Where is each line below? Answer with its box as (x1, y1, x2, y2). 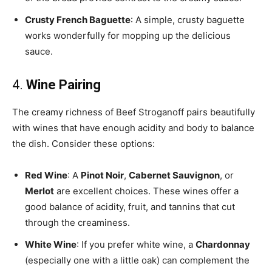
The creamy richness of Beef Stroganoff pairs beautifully (12, 106, 255, 118)
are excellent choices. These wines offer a (54, 185, 239, 197)
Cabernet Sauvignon (129, 169, 220, 182)
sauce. (25, 46, 53, 58)
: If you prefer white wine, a (76, 239, 195, 251)
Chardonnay (195, 239, 250, 251)
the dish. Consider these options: (12, 138, 155, 150)
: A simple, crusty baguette (131, 14, 245, 26)
